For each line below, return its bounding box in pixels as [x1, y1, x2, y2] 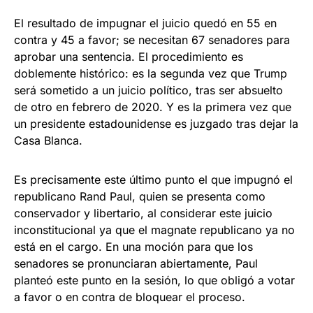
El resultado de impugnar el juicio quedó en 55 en [14, 15, 277, 30]
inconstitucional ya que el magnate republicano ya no [14, 222, 295, 237]
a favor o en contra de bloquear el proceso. [14, 289, 245, 304]
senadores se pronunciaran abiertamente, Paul [14, 256, 258, 270]
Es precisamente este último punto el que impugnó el [14, 172, 293, 187]
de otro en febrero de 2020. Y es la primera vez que [14, 99, 291, 114]
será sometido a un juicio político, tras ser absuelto [14, 82, 283, 97]
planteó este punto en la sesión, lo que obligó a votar [14, 272, 295, 287]
